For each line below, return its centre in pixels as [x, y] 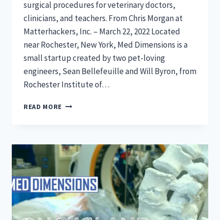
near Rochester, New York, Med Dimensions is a [106, 44]
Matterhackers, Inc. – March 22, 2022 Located [102, 31]
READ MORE [43, 107]
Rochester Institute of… [67, 84]
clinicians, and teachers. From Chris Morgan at [103, 18]
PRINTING [78, 187]
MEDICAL [76, 114]
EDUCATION [81, 125]
